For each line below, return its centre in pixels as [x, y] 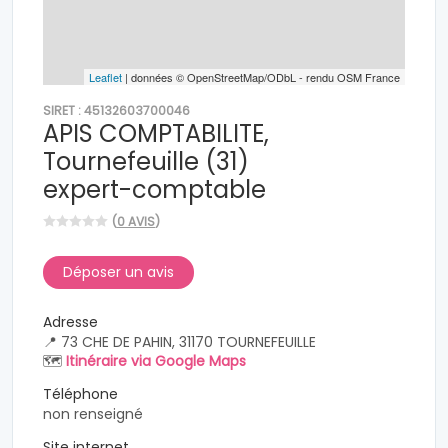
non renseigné [93, 414]
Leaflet [105, 77]
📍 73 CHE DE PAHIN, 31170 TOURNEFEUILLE [179, 342]
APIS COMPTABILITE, [156, 133]
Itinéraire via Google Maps [156, 361]
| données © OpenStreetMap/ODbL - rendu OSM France [261, 77]
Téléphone [80, 394]
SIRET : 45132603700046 [116, 110]
